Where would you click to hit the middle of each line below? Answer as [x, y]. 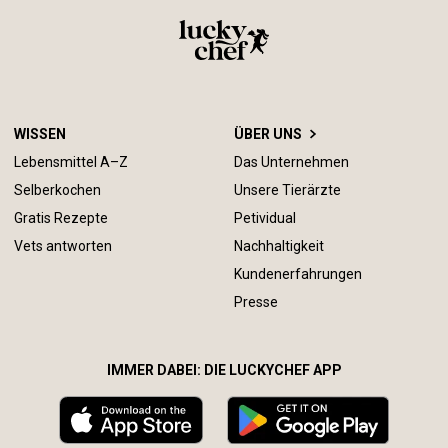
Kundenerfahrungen [298, 274]
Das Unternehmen [291, 162]
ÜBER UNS [268, 134]
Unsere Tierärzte [287, 190]
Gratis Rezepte [61, 218]
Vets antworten [63, 246]
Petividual [265, 218]
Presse [256, 302]
